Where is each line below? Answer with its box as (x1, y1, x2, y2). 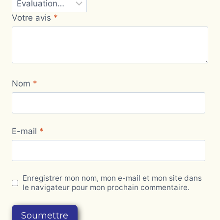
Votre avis (12, 13, 54, 23)
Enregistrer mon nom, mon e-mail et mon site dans (23, 173, 202, 183)
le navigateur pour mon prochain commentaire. (23, 183, 190, 192)
